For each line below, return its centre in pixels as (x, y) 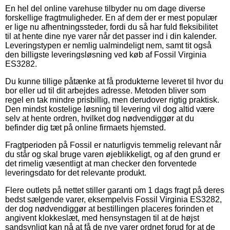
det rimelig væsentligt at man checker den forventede (101, 163)
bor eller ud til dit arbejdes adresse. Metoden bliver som (106, 90)
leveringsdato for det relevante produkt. (76, 172)
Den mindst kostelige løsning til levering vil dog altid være (110, 109)
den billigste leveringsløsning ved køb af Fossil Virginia (106, 54)
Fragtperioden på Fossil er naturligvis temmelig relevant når (113, 145)
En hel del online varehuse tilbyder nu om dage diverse (105, 8)
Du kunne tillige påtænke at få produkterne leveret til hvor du (114, 81)
